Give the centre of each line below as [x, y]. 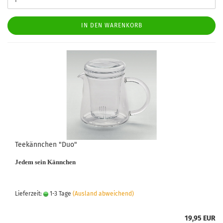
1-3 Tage [60, 194]
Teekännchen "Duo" [46, 145]
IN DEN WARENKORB [111, 25]
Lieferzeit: [29, 194]
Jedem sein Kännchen [45, 162]
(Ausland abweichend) [103, 194]
